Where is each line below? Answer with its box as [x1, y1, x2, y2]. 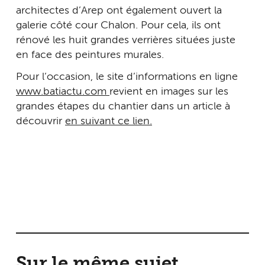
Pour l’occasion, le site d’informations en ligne [16, 72, 238, 83]
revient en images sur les [109, 86, 228, 98]
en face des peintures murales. [16, 49, 164, 60]
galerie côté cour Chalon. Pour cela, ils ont [16, 20, 221, 31]
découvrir [16, 116, 65, 127]
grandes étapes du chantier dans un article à [16, 101, 230, 112]
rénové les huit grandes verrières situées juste [16, 34, 235, 46]
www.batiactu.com [16, 86, 109, 98]
